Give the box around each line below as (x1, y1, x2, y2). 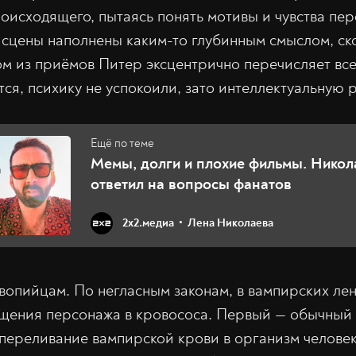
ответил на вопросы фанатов (91, 173, 292, 194)
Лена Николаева (188, 215, 273, 231)
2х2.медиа (122, 215, 174, 231)
